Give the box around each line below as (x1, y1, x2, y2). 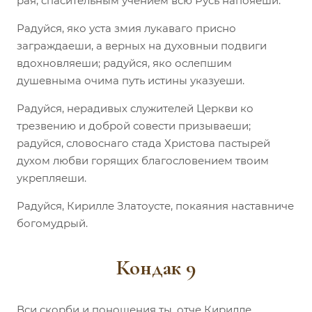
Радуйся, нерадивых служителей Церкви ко (17, 101, 253, 115)
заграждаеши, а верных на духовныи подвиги (17, 38, 267, 52)
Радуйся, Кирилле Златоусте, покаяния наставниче (17, 198, 294, 212)
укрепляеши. (17, 171, 86, 185)
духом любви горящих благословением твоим (17, 153, 269, 167)
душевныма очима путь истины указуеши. (17, 73, 244, 87)
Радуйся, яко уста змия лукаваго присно (17, 21, 236, 35)
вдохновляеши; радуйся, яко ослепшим (17, 56, 232, 70)
